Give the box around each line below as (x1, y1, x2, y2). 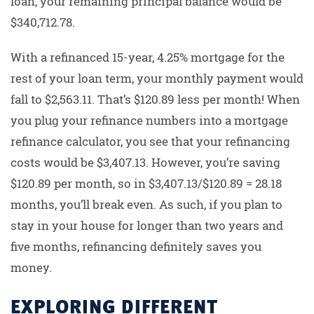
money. (11, 259, 52, 276)
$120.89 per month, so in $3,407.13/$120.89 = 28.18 (11, 175, 282, 192)
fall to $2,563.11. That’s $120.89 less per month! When (11, 91, 300, 108)
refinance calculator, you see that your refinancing (11, 133, 290, 150)
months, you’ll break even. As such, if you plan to (11, 196, 282, 213)
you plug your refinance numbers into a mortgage (11, 112, 288, 129)
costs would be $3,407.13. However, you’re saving (11, 154, 280, 171)
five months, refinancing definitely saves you (11, 238, 261, 255)
